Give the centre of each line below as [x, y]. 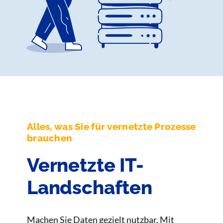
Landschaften [90, 188]
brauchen [50, 138]
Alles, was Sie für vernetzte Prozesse [111, 127]
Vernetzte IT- [85, 165]
